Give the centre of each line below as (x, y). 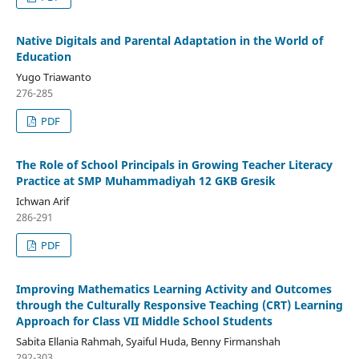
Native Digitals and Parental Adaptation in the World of (169, 41)
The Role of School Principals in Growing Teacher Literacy (174, 165)
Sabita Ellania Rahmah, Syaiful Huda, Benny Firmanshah (148, 342)
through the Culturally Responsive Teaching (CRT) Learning (179, 305)
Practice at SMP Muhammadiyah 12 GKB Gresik (145, 181)
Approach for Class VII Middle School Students (144, 321)
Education (43, 57)
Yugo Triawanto (53, 77)
